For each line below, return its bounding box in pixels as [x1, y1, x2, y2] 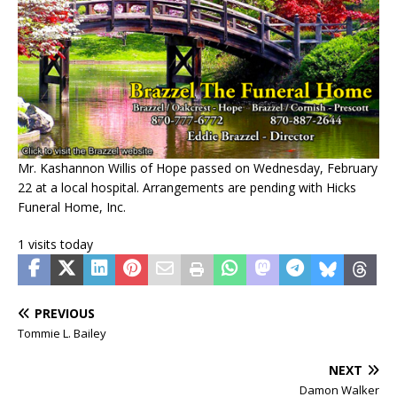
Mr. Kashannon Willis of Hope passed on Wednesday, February [18, 159, 378, 176]
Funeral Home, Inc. [18, 198, 126, 215]
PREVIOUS [35, 304, 95, 322]
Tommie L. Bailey [18, 324, 106, 341]
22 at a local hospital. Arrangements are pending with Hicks [18, 178, 356, 196]
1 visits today [18, 235, 93, 253]
